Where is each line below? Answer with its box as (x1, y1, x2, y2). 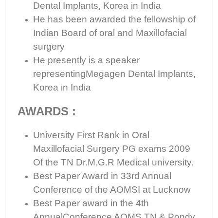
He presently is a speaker (33, 55, 140, 65)
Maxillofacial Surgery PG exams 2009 (33, 144, 190, 154)
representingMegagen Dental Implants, (33, 69, 196, 79)
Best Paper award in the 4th (33, 198, 149, 208)
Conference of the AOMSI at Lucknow (33, 184, 191, 195)
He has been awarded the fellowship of (33, 14, 196, 24)
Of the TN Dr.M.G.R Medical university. (33, 157, 194, 167)
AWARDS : (18, 105, 76, 118)
